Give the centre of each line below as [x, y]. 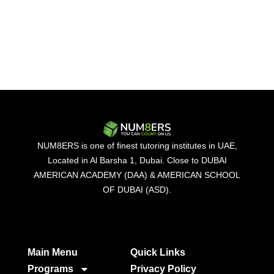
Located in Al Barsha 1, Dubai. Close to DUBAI [137, 160]
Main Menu [52, 252]
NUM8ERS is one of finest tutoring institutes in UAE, [137, 145]
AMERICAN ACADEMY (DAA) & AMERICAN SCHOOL [137, 175]
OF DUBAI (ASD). [137, 189]
